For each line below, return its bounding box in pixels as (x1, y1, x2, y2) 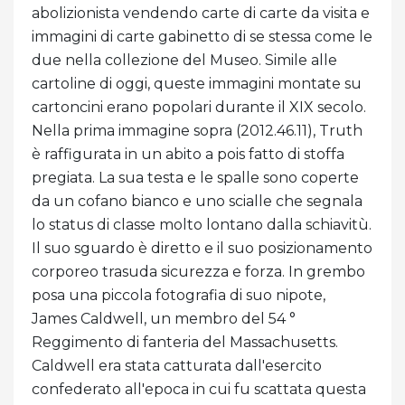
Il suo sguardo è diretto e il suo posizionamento (32, 240, 372, 258)
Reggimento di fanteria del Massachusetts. (32, 334, 338, 352)
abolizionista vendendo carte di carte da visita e (32, 5, 370, 23)
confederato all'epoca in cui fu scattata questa (32, 381, 366, 399)
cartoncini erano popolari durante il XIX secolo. (32, 99, 366, 117)
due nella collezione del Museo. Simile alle (32, 52, 337, 70)
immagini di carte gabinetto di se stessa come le (32, 28, 372, 46)
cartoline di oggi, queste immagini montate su (32, 75, 362, 93)
